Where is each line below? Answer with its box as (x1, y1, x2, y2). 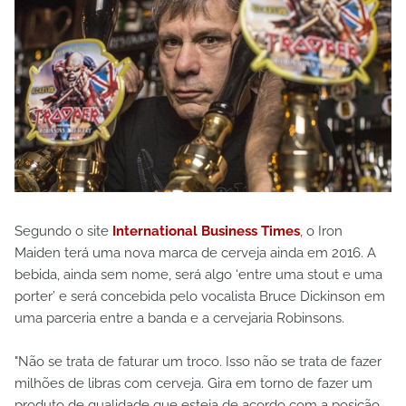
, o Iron (300, 222, 343, 239)
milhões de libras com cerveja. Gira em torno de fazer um (14, 374, 372, 391)
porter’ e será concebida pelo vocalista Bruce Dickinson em (14, 287, 385, 304)
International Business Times (112, 222, 300, 239)
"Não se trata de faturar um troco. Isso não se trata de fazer (14, 353, 382, 370)
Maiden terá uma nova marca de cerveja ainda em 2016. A (14, 244, 376, 261)
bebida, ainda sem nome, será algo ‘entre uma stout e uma (14, 266, 382, 283)
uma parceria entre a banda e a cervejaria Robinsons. (14, 309, 344, 326)
